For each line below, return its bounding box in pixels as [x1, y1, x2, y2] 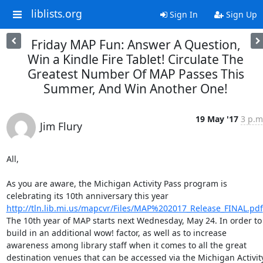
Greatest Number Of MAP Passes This [27, 66, 244, 82]
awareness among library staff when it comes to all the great [6, 240, 247, 251]
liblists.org [31, 6, 82, 21]
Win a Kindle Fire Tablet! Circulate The [28, 51, 244, 68]
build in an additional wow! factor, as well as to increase [6, 227, 227, 238]
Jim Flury [39, 119, 82, 133]
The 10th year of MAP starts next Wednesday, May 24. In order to [6, 215, 262, 226]
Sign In [167, 9, 198, 20]
